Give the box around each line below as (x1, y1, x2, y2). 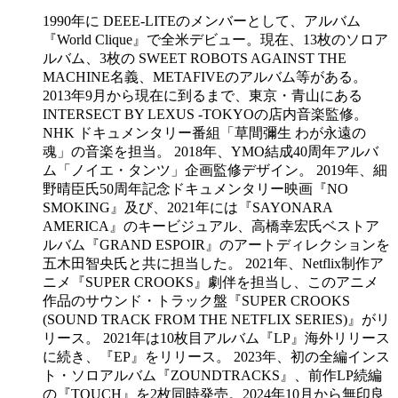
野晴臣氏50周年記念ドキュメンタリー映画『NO (43, 181, 348, 197)
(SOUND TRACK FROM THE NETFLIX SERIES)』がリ (43, 312, 390, 328)
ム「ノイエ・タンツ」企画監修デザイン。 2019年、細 (43, 163, 387, 179)
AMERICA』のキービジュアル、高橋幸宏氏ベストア (43, 219, 379, 235)
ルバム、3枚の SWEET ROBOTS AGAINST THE (43, 51, 346, 67)
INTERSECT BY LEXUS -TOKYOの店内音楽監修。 (43, 107, 368, 123)
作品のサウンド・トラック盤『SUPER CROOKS (43, 293, 350, 309)
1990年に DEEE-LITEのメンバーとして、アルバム (43, 13, 361, 29)
